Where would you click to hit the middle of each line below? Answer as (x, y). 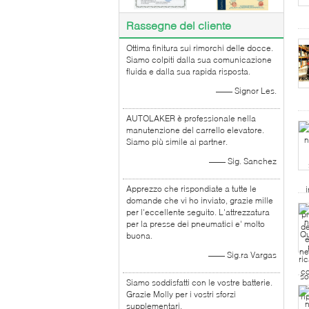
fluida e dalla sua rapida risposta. (188, 71)
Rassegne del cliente (179, 25)
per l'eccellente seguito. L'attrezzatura (198, 212)
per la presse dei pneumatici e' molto (196, 224)
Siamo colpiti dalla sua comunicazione (199, 60)
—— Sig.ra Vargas (242, 255)
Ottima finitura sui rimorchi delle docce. (200, 48)
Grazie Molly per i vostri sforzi (181, 294)
